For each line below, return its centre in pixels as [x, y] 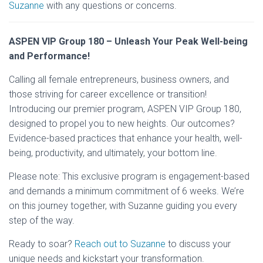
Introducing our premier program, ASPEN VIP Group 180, [125, 109]
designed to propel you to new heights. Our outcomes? [122, 124]
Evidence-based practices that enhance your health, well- [126, 139]
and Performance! [49, 56]
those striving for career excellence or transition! [108, 95]
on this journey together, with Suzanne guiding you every [123, 206]
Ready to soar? [41, 244]
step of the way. [42, 221]
